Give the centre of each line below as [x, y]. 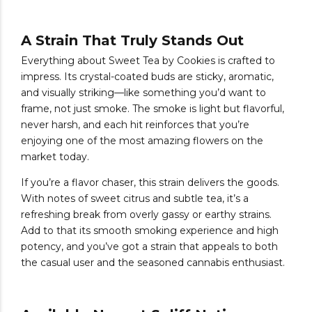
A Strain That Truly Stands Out [132, 40]
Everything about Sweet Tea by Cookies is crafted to [148, 61]
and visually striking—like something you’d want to [143, 93]
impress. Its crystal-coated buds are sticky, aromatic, [147, 77]
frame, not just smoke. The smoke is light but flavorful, [153, 109]
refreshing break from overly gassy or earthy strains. [146, 215]
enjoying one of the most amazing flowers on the [142, 141]
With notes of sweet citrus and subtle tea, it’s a [135, 199]
